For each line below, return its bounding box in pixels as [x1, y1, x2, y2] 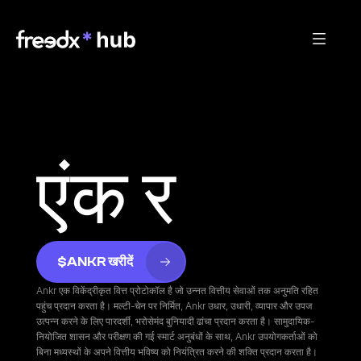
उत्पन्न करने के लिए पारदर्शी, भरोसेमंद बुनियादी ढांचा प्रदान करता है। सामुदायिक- [35, 315, 314, 327]
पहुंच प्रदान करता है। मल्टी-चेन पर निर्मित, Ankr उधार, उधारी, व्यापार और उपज [35, 300, 312, 312]
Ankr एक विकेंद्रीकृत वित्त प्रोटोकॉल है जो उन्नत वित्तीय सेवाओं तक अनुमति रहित [35, 284, 318, 297]
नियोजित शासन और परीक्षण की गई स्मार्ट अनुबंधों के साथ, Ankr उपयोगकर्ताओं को [35, 330, 317, 342]
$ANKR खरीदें [56, 254, 133, 269]
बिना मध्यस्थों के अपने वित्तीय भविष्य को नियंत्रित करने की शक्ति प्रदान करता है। [35, 346, 317, 358]
